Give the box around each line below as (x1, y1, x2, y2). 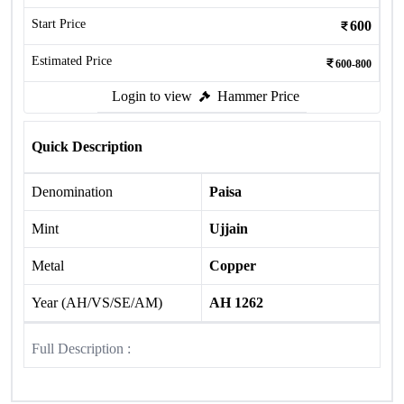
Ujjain (209, 221, 248, 236)
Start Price (32, 17, 86, 31)
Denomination (32, 184, 113, 199)
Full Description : (32, 341, 131, 356)
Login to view (112, 88, 192, 104)
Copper (209, 258, 256, 273)
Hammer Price (217, 88, 299, 104)
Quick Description (32, 139, 142, 154)
